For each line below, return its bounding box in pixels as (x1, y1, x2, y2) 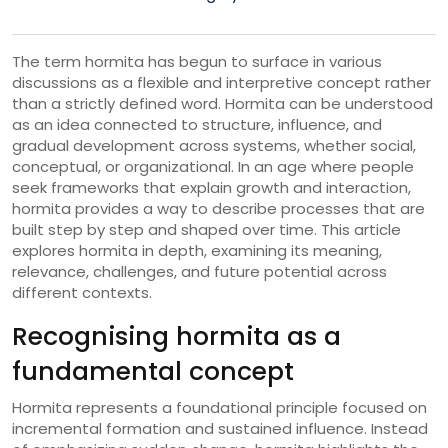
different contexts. (12, 281, 152, 303)
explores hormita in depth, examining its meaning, (12, 239, 382, 261)
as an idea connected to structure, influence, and (12, 113, 382, 135)
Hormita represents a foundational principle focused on (12, 396, 427, 418)
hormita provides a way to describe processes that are (12, 197, 425, 219)
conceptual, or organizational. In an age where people (12, 155, 414, 177)
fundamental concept (12, 353, 294, 389)
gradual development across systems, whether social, (12, 134, 416, 156)
